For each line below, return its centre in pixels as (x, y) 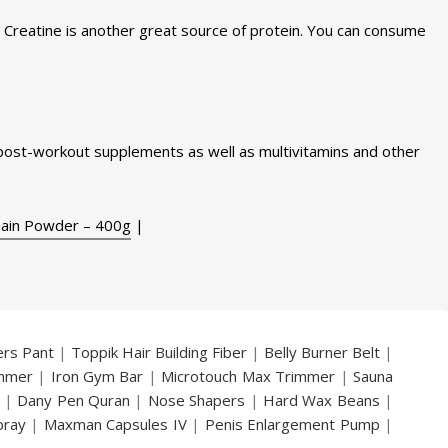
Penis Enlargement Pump (292, 423)
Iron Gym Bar (97, 375)
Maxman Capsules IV (115, 423)
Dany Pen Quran (73, 399)
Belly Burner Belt (322, 351)
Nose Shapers (196, 399)
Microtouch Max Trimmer (248, 375)
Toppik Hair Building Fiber (159, 351)
